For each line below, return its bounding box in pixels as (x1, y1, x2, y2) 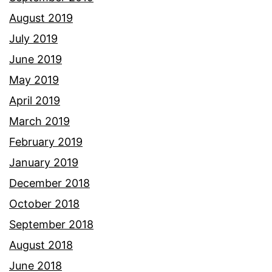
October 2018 (9, 197, 80, 210)
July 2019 (9, 32, 58, 45)
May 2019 (9, 73, 59, 86)
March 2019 (9, 114, 70, 127)
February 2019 (9, 135, 83, 148)
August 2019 (9, 11, 73, 24)
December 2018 (9, 176, 90, 189)
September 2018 (9, 217, 93, 231)
